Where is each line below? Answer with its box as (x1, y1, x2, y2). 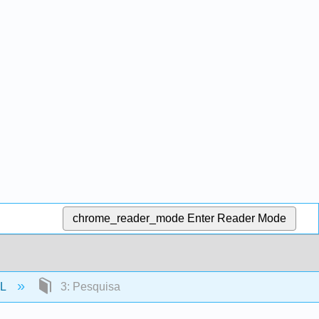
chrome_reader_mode (73, 212, 185, 225)
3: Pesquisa (57, 280, 120, 293)
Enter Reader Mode (187, 212, 287, 225)
